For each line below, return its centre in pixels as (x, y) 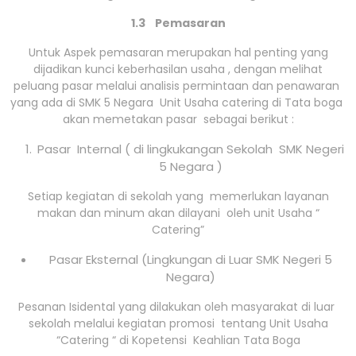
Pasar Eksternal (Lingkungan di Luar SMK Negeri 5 (191, 260)
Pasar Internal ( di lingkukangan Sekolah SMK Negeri (191, 149)
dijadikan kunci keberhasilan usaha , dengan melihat (178, 70)
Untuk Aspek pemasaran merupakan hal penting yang (178, 53)
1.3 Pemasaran (178, 23)
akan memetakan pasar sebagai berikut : (178, 120)
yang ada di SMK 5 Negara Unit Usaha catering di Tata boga (178, 103)
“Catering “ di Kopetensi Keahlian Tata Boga (178, 341)
